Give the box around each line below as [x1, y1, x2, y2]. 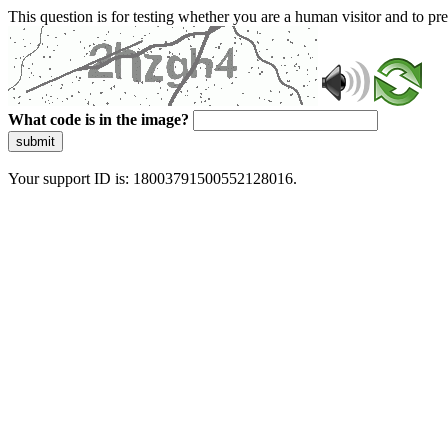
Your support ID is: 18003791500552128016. [8, 170, 297, 187]
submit [16, 134, 55, 149]
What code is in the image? [8, 111, 189, 128]
